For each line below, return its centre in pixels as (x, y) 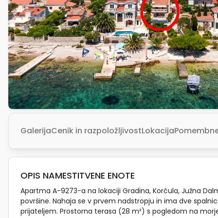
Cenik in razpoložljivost (96, 131)
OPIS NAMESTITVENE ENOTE (78, 175)
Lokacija (158, 131)
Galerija (36, 131)
